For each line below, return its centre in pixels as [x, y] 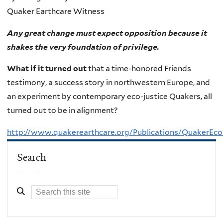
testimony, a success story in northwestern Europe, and [109, 83]
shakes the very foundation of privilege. [83, 47]
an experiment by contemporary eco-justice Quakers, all [110, 97]
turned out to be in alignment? [62, 111]
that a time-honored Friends [139, 69]
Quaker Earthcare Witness [56, 11]
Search [32, 158]
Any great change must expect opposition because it [107, 33]
